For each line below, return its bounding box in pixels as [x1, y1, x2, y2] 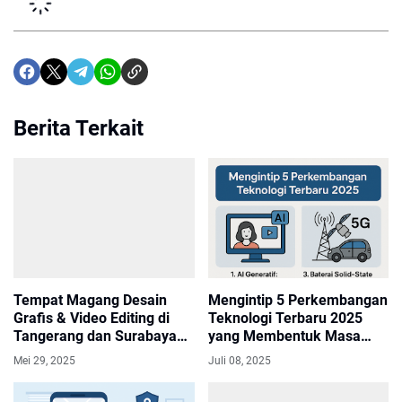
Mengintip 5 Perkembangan [207, 291, 388, 309]
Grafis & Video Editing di [13, 309, 170, 327]
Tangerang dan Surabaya [13, 327, 177, 345]
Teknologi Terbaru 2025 [207, 309, 363, 327]
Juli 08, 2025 [207, 354, 271, 367]
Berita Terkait [13, 115, 144, 141]
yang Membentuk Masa [207, 327, 361, 345]
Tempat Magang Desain [13, 291, 167, 309]
